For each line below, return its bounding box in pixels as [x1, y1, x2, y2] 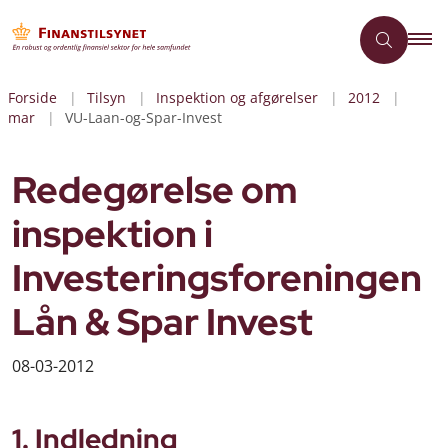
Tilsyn [87, 88, 126, 107]
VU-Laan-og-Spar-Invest [65, 108, 222, 127]
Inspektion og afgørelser [156, 88, 318, 107]
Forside [8, 88, 57, 107]
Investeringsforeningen [12, 254, 422, 302]
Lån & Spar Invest [12, 298, 313, 346]
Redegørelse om [12, 166, 298, 214]
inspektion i [12, 210, 213, 258]
